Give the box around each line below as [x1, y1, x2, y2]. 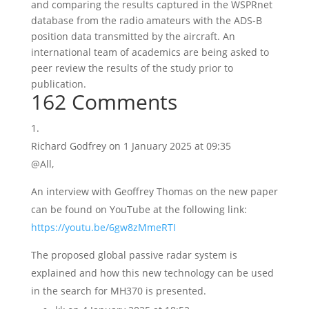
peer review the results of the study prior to [30, 61, 233, 74]
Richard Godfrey [30, 139, 106, 152]
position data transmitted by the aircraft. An [30, 30, 235, 43]
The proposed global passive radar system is [30, 248, 237, 261]
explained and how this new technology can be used [30, 266, 274, 279]
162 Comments [30, 88, 177, 116]
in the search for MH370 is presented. [30, 284, 206, 297]
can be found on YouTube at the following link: [30, 203, 247, 216]
